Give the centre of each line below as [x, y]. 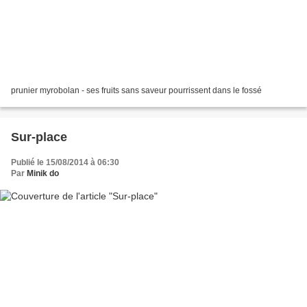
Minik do [43, 174]
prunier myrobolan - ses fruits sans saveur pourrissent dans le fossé [136, 91]
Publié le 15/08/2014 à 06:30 [65, 163]
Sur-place [39, 137]
